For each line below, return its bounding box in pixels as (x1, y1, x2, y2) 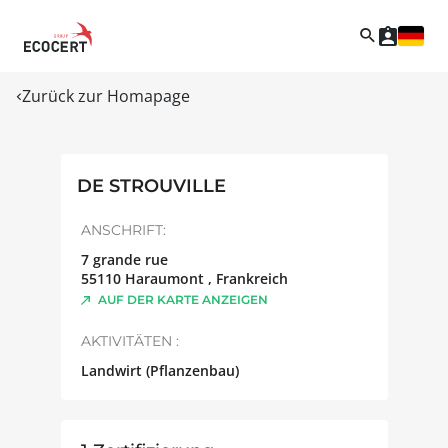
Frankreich (215, 268, 288, 288)
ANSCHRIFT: (80, 220, 166, 239)
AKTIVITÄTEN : (80, 331, 179, 350)
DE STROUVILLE (76, 174, 226, 197)
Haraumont (124, 268, 208, 288)
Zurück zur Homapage (22, 84, 190, 107)
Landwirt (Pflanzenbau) (80, 360, 239, 380)
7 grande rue (80, 249, 168, 269)
